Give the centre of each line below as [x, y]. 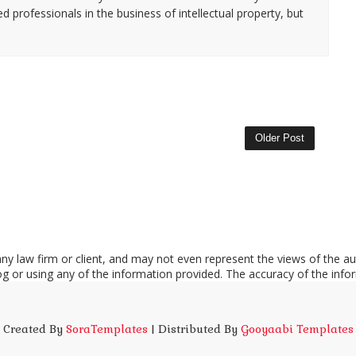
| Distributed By [194, 329]
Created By [34, 329]
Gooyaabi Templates [297, 329]
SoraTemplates [106, 329]
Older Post [279, 137]
